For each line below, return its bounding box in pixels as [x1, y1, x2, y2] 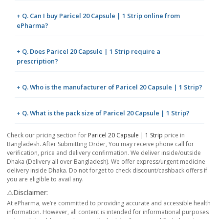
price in [163, 131, 185, 139]
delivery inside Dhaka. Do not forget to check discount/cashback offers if [7, 166, 207, 175]
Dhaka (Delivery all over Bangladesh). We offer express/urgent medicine [7, 157, 205, 166]
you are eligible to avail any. [7, 175, 84, 183]
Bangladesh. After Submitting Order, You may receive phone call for [7, 139, 194, 148]
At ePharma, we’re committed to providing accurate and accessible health [7, 198, 211, 207]
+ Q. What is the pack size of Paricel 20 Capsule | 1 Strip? [17, 108, 190, 117]
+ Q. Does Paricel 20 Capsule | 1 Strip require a [17, 46, 160, 56]
